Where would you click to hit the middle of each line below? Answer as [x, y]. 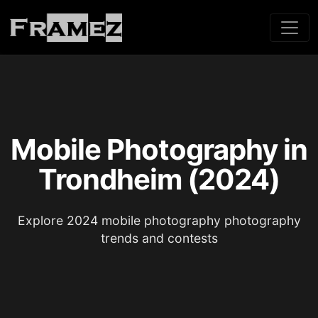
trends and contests [159, 238]
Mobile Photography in [159, 149]
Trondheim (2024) [159, 179]
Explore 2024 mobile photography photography [159, 220]
